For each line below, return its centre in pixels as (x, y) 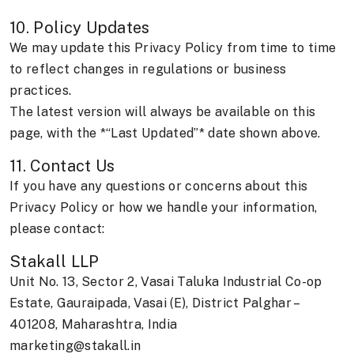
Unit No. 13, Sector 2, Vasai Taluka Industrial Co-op (166, 282)
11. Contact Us (62, 166)
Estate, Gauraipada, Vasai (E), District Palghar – (154, 303)
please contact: (57, 229)
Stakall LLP (55, 262)
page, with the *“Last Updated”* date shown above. (165, 134)
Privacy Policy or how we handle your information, (164, 208)
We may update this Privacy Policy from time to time (173, 48)
